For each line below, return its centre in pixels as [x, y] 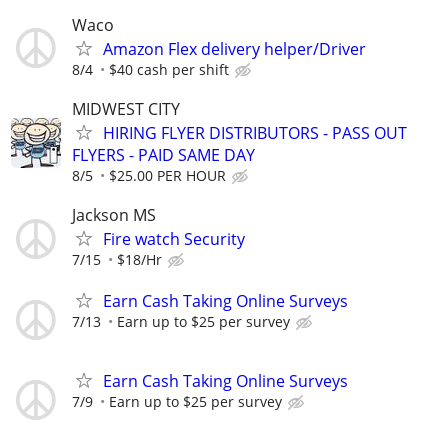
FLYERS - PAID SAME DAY [163, 154]
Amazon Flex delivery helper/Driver [234, 48]
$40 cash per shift [169, 69]
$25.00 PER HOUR [167, 175]
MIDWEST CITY [126, 108]
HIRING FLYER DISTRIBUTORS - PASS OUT [255, 132]
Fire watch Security [174, 239]
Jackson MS [114, 215]
